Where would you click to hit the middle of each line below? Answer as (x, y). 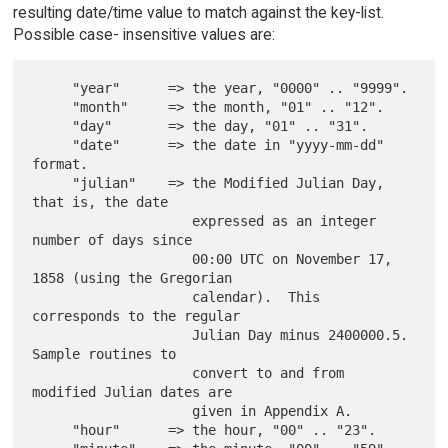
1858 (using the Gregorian (132, 278)
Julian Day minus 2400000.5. (112, 335)
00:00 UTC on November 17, (112, 259)
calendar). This (112, 297)
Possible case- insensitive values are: (143, 35)
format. (60, 164)
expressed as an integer (112, 221)
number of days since (112, 240)
